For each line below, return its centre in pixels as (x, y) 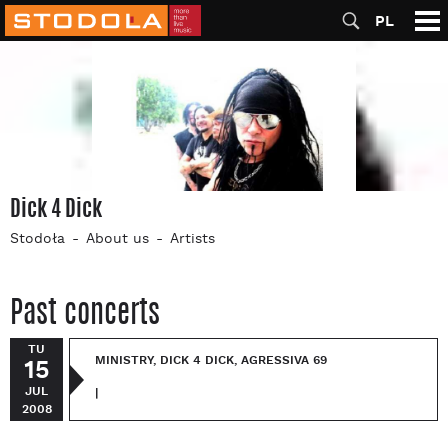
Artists (192, 240)
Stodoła (37, 240)
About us (117, 240)
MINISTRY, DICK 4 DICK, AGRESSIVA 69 (211, 361)
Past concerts (85, 312)
